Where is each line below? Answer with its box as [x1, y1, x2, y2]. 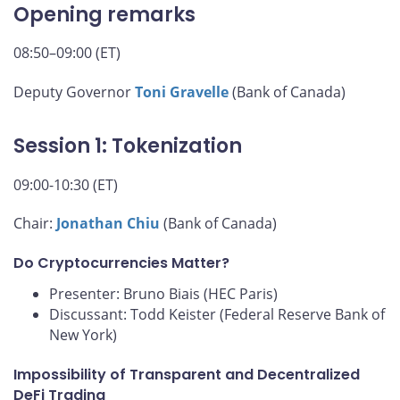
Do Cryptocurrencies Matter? [13, 253, 229, 274]
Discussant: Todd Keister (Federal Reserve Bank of [49, 304, 385, 325]
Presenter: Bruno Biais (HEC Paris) [49, 284, 278, 304]
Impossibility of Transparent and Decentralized [13, 364, 360, 386]
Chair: [13, 213, 56, 234]
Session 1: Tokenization [13, 132, 242, 161]
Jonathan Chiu [56, 213, 160, 234]
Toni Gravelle [135, 82, 229, 103]
